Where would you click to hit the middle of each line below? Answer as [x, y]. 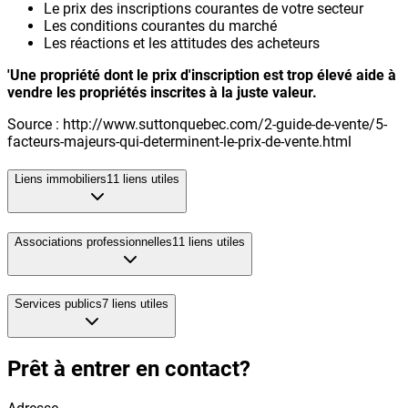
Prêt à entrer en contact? [129, 369]
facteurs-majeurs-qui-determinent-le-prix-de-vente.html [179, 142]
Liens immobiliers [61, 178]
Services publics [58, 304]
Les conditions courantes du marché [160, 26]
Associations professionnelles [93, 241]
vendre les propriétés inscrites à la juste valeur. [162, 93]
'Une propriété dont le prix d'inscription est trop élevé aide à [202, 76]
